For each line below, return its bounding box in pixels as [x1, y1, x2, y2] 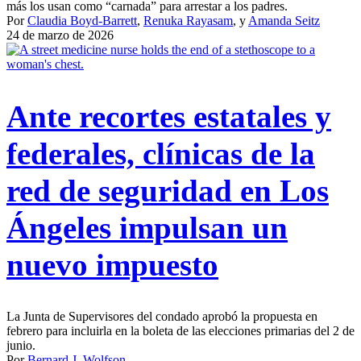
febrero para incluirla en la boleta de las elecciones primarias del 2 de [6, 323, 355, 338]
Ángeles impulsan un [6, 210, 288, 245]
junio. [6, 338, 35, 352]
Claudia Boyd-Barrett [27, 14, 137, 28]
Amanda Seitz [248, 14, 320, 28]
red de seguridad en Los [6, 172, 329, 208]
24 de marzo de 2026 [6, 28, 114, 43]
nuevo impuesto [6, 247, 218, 282]
